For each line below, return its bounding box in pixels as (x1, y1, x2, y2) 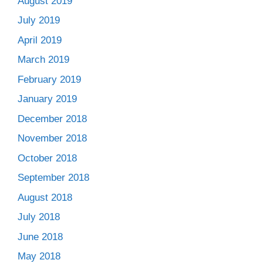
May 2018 (18, 251, 60, 262)
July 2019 (18, 15, 60, 26)
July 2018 (18, 211, 60, 222)
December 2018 (18, 113, 87, 124)
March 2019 (18, 54, 69, 65)
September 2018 (18, 172, 89, 183)
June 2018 (18, 231, 63, 242)
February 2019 (18, 73, 81, 85)
